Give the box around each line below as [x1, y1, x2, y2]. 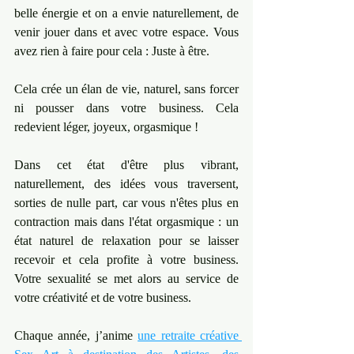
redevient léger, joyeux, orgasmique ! [14, 120, 198, 134]
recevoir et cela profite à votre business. [14, 253, 239, 266]
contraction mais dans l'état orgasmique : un [14, 215, 239, 228]
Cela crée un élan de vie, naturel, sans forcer [14, 82, 239, 96]
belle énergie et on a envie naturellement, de [14, 6, 239, 20]
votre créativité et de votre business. [14, 291, 191, 304]
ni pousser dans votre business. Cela [14, 101, 239, 115]
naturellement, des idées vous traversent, [14, 177, 239, 190]
